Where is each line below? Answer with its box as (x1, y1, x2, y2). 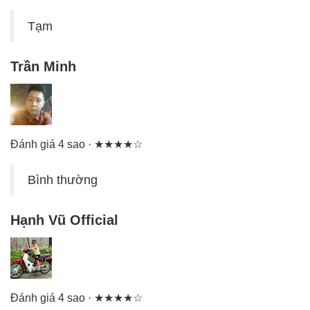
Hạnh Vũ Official (10, 212, 118, 228)
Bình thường (28, 173, 98, 188)
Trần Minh (10, 59, 76, 75)
